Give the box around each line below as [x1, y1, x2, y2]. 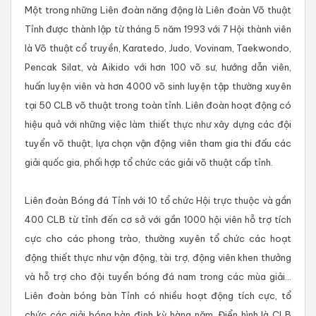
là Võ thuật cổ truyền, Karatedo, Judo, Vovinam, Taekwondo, [25, 42, 291, 54]
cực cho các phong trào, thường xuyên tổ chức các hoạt [25, 233, 291, 245]
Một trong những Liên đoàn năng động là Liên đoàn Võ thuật [25, 4, 291, 16]
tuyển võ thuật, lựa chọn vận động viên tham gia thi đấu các [25, 138, 291, 150]
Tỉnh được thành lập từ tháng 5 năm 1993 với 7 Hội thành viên [25, 23, 291, 35]
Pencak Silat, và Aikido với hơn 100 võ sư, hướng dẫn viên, [25, 61, 291, 73]
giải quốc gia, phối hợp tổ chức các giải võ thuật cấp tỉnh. [25, 157, 273, 169]
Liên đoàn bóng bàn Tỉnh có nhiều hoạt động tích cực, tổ [25, 290, 291, 302]
